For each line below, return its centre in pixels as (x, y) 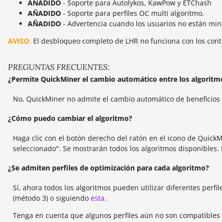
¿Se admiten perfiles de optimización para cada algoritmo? (109, 168)
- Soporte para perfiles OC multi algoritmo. (133, 13)
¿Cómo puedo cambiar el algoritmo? (70, 118)
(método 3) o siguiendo (52, 198)
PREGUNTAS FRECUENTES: (59, 67)
